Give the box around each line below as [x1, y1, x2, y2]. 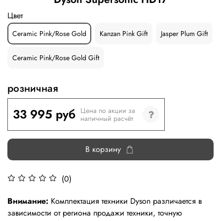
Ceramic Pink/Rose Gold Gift [12, 52, 99, 63]
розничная [7, 80, 58, 96]
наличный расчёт [80, 113, 133, 123]
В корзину [85, 143, 121, 155]
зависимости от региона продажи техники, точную [7, 207, 182, 219]
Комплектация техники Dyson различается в [51, 195, 202, 207]
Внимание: [7, 195, 51, 207]
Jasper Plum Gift [161, 28, 208, 38]
